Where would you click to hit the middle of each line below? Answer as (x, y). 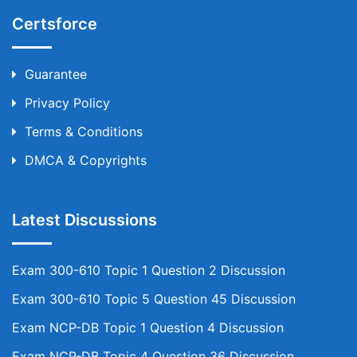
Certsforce (55, 24)
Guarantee (56, 74)
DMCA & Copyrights (86, 160)
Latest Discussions (84, 220)
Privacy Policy (67, 103)
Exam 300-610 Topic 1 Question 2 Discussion (149, 270)
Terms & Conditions (84, 131)
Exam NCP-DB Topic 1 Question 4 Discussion (148, 328)
